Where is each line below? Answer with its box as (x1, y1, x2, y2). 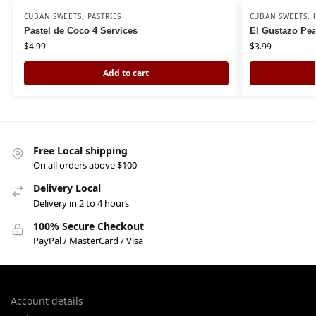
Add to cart (103, 66, 150, 79)
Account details (11, 293, 83, 308)
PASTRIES (87, 11, 122, 21)
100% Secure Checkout (33, 219, 144, 233)
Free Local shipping (33, 143, 128, 157)
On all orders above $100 (33, 159, 137, 172)
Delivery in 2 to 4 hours (33, 196, 129, 209)
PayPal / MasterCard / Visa (33, 234, 143, 248)
